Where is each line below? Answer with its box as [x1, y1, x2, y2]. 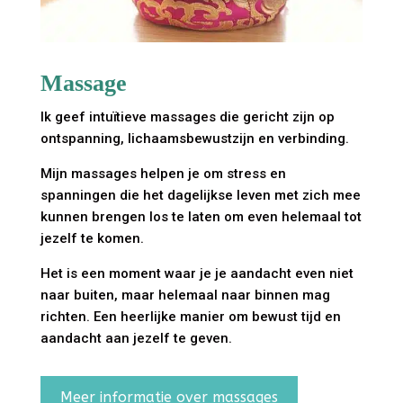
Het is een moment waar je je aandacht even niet [40, 264, 354, 282]
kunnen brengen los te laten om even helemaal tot [40, 208, 362, 225]
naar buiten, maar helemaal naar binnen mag [40, 286, 330, 303]
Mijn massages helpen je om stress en [40, 165, 286, 182]
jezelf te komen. [40, 229, 144, 246]
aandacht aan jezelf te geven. [40, 329, 232, 346]
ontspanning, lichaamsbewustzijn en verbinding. [40, 130, 349, 147]
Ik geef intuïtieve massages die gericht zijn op [40, 108, 335, 125]
